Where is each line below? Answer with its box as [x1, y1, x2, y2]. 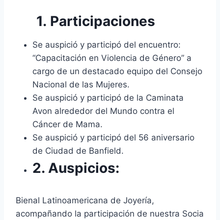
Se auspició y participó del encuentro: [32, 39, 181, 50]
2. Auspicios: [32, 159, 119, 176]
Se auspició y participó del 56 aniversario [32, 132, 194, 142]
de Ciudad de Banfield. [32, 145, 124, 156]
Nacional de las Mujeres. [32, 79, 130, 89]
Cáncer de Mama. [32, 119, 103, 129]
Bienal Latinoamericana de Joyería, [16, 195, 154, 205]
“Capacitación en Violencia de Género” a [32, 53, 192, 63]
